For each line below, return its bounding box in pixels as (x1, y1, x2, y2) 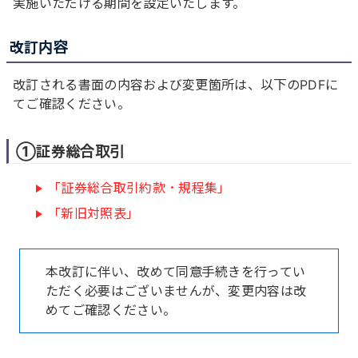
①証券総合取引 (16, 143, 125, 161)
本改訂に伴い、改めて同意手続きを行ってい (46, 263, 306, 280)
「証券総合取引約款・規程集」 (48, 179, 231, 196)
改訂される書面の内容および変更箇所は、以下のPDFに (13, 76, 339, 93)
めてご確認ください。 (46, 301, 177, 318)
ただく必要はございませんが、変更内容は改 (46, 282, 307, 299)
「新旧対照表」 (48, 205, 140, 221)
